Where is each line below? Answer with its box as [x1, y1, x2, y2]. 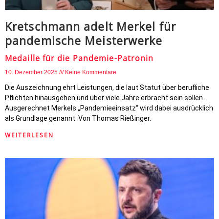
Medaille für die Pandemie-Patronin [5, 53, 154, 64]
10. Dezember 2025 [5, 69, 59, 76]
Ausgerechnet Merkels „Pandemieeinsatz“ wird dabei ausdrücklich [5, 104, 213, 112]
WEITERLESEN [5, 131, 54, 139]
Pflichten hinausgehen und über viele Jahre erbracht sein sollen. [5, 94, 204, 102]
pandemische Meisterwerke [5, 33, 163, 48]
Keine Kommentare [65, 69, 116, 76]
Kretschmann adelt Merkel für [5, 19, 176, 34]
